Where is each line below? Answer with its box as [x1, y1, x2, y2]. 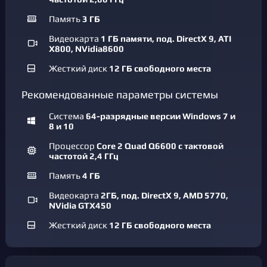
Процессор [49, 141, 97, 151]
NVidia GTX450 [49, 200, 111, 210]
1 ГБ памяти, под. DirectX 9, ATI [101, 33, 231, 44]
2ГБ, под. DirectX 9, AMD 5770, [101, 190, 228, 200]
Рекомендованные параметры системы [21, 89, 218, 101]
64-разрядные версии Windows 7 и [86, 111, 235, 121]
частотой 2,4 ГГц [49, 151, 119, 161]
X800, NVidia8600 [49, 44, 124, 54]
